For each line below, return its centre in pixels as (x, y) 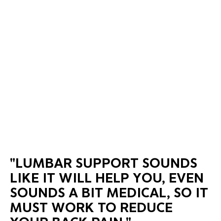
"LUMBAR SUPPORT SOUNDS (104, 163)
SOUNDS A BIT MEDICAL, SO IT (109, 192)
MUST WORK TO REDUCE (91, 207)
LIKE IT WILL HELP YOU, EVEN (107, 177)
